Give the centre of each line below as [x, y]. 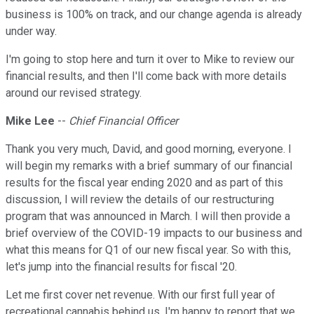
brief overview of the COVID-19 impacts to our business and [154, 233]
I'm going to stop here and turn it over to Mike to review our [150, 60]
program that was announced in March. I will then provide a [148, 217]
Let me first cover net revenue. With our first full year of [141, 295]
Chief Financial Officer [123, 121]
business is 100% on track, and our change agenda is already [154, 15]
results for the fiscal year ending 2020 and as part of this [144, 183]
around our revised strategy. [74, 93]
